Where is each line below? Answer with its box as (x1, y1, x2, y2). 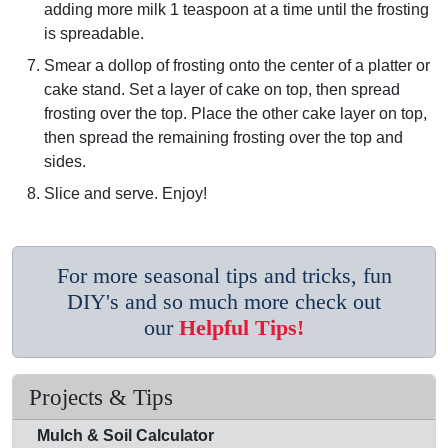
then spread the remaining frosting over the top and (44, 129, 403, 147)
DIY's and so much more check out (67, 290, 381, 315)
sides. (44, 153, 86, 171)
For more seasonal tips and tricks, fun (56, 264, 392, 289)
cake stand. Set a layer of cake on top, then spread (44, 81, 400, 99)
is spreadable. (44, 25, 144, 43)
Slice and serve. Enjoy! (44, 185, 207, 203)
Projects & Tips (29, 384, 173, 411)
